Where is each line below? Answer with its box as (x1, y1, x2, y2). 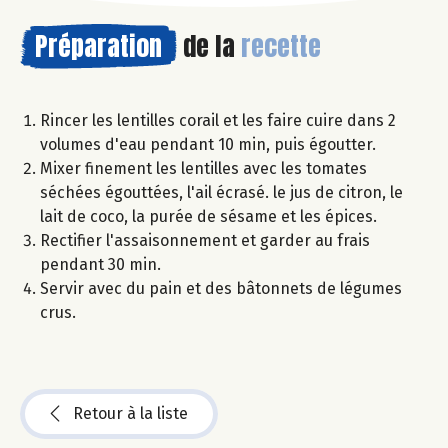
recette (241, 26, 321, 67)
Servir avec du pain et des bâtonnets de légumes (40, 279, 402, 299)
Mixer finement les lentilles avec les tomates (40, 159, 367, 179)
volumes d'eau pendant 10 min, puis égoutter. (40, 135, 376, 155)
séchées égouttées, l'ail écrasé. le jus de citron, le (40, 183, 403, 203)
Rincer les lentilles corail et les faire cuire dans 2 (40, 111, 396, 131)
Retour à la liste (73, 404, 188, 424)
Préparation (35, 26, 162, 67)
